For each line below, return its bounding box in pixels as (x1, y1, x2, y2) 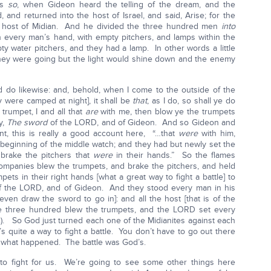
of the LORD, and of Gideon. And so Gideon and (47, 117, 235, 128)
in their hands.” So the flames (112, 150, 235, 161)
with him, (198, 128, 235, 139)
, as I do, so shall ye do (147, 96, 235, 106)
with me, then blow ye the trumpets (100, 106, 235, 117)
